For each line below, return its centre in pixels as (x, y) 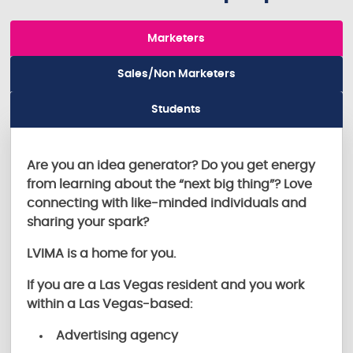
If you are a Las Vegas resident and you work (166, 285)
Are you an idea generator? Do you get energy (171, 165)
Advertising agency (117, 335)
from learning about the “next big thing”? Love (170, 184)
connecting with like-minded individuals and (167, 203)
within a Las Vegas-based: (110, 304)
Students (176, 109)
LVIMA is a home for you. (103, 253)
